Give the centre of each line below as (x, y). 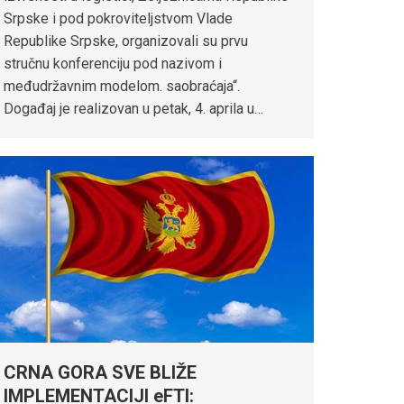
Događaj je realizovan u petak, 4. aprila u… (133, 109)
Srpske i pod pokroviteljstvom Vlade (118, 19)
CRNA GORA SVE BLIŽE (100, 373)
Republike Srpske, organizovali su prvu (126, 41)
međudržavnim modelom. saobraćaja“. (122, 87)
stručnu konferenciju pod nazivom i (113, 64)
